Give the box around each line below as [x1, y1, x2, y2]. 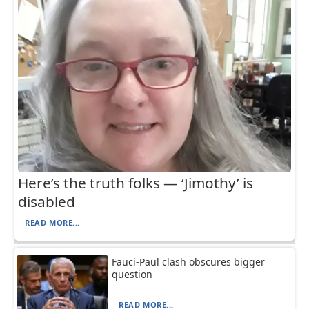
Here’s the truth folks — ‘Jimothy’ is [18, 172, 254, 192]
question [112, 267, 153, 281]
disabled [18, 191, 76, 211]
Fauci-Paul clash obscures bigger [112, 255, 266, 268]
